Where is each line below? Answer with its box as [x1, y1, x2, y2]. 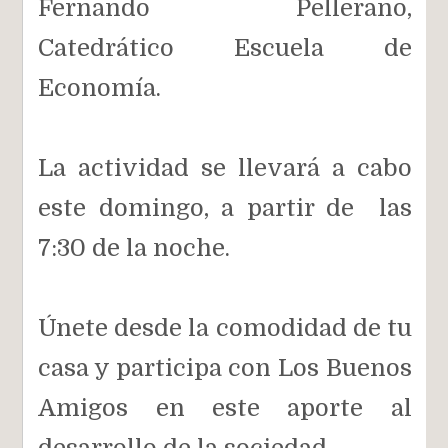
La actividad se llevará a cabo [38, 153, 412, 182]
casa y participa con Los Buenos [38, 353, 412, 382]
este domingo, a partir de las [38, 193, 412, 222]
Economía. [38, 73, 162, 102]
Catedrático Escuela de [38, 33, 412, 62]
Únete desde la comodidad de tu [38, 313, 412, 342]
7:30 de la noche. [38, 233, 231, 262]
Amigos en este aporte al [38, 393, 412, 422]
